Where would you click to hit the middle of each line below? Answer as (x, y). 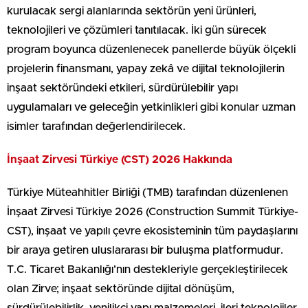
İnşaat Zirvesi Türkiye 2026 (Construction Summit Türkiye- (153, 211)
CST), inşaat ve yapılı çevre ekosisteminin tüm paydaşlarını (152, 231)
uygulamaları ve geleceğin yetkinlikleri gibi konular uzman (151, 107)
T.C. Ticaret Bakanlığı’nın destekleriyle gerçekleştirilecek (147, 269)
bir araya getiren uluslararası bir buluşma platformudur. (145, 250)
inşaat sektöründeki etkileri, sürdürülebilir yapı (122, 88)
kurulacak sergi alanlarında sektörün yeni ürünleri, (132, 11)
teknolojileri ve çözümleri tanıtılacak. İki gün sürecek (137, 30)
